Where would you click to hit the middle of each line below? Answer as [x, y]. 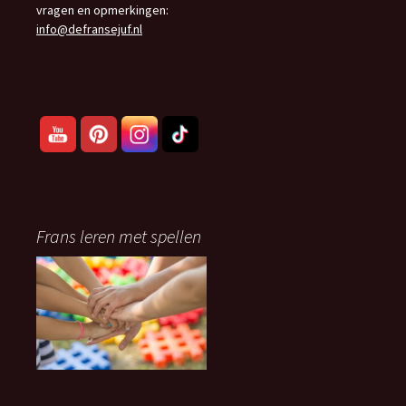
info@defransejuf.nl [89, 29]
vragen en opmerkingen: [102, 10]
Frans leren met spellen [119, 236]
